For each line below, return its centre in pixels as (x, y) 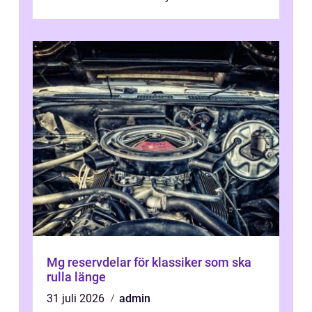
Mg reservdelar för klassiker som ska (149, 263)
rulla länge (76, 277)
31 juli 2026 (77, 299)
